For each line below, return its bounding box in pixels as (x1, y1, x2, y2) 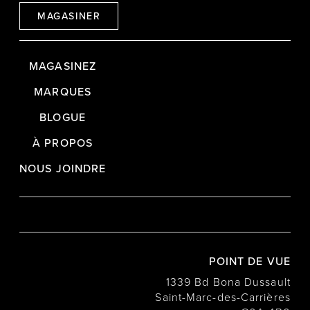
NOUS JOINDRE (19, 160, 107, 176)
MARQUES (34, 83, 91, 99)
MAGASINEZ (29, 57, 97, 73)
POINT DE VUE (208, 253, 291, 268)
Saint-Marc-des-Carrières (155, 289, 291, 304)
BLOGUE (39, 109, 86, 125)
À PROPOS (33, 134, 93, 150)
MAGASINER (37, 8, 101, 23)
